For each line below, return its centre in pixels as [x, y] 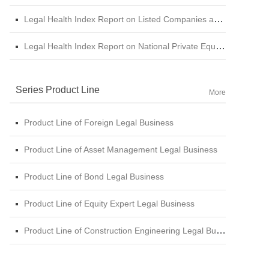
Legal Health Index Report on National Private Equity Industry [120, 46]
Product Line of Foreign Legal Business [99, 122]
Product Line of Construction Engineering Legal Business [120, 230]
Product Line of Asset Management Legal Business [121, 149]
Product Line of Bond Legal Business [94, 176]
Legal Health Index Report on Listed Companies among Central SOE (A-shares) [119, 19]
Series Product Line [58, 89]
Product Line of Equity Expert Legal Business [109, 203]
